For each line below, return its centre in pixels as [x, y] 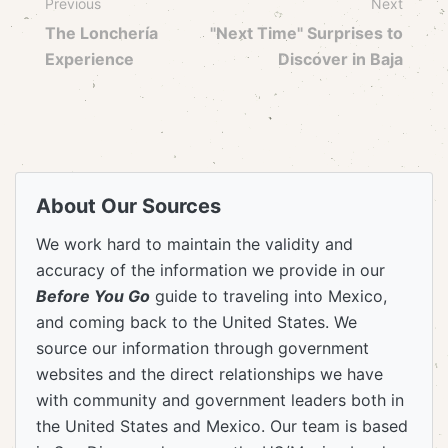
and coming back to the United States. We [196, 322]
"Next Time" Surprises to [306, 33]
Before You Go [93, 296]
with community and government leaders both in [220, 400]
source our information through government [202, 348]
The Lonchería [101, 33]
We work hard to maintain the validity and [194, 244]
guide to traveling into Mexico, [268, 296]
